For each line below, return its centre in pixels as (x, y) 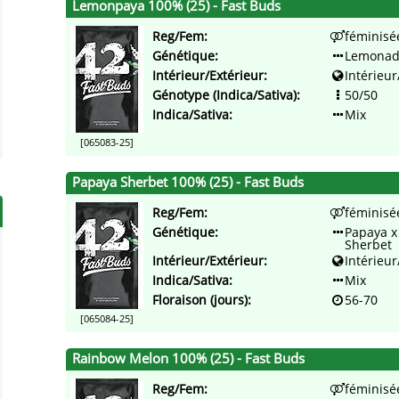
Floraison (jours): (202, 300)
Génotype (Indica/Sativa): (226, 95)
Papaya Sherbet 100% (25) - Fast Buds (188, 183)
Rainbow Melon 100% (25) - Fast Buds (188, 359)
